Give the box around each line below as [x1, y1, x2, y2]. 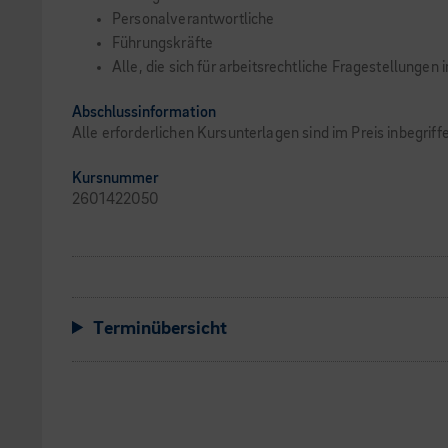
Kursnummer [72, 171, 159, 187]
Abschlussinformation [72, 105, 216, 121]
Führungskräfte [112, 36, 214, 52]
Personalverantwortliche [112, 12, 275, 28]
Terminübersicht [93, 319, 228, 339]
